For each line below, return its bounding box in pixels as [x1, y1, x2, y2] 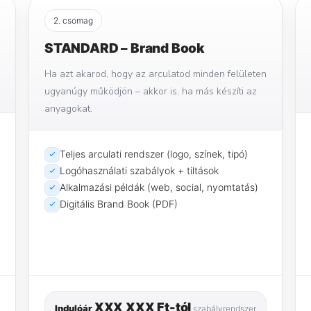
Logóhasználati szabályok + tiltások [60, 164, 219, 176]
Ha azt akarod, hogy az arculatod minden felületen [44, 67, 267, 81]
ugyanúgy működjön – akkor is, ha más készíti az [44, 84, 257, 98]
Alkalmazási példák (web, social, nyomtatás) [60, 180, 258, 193]
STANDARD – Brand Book [44, 40, 205, 56]
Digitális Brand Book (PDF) [60, 197, 178, 210]
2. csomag [53, 15, 93, 26]
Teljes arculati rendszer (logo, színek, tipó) [60, 147, 248, 160]
